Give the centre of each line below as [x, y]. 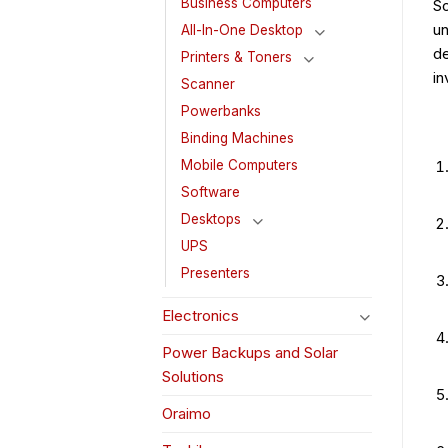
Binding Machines [237, 138]
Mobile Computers [239, 165]
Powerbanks [221, 111]
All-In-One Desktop [242, 30]
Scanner [208, 84]
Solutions [193, 377]
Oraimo [186, 414]
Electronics [200, 316]
